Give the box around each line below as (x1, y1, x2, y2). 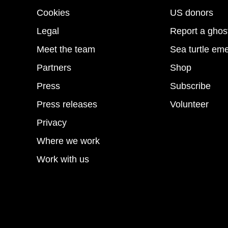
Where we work (37, 135, 100, 146)
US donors (170, 7, 213, 18)
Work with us (37, 154, 89, 164)
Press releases (37, 99, 97, 109)
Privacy (37, 117, 67, 128)
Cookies (37, 7, 70, 18)
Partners (37, 62, 71, 73)
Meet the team (37, 44, 95, 54)
